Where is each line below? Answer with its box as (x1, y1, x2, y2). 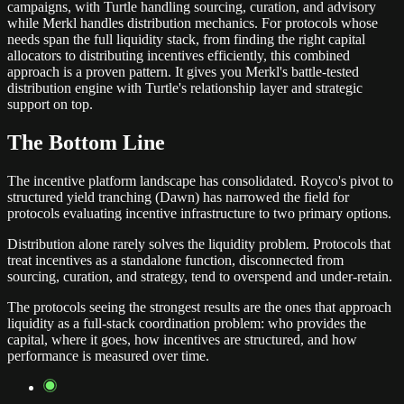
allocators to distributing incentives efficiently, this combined (7, 48, 350, 64)
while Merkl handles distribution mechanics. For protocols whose (7, 15, 378, 32)
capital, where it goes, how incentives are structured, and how (7, 331, 357, 347)
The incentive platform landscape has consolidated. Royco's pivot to (7, 172, 393, 188)
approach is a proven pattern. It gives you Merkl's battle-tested (7, 64, 359, 80)
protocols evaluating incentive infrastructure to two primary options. (7, 205, 391, 221)
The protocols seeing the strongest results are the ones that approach (7, 298, 391, 315)
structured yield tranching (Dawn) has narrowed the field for (7, 188, 349, 205)
